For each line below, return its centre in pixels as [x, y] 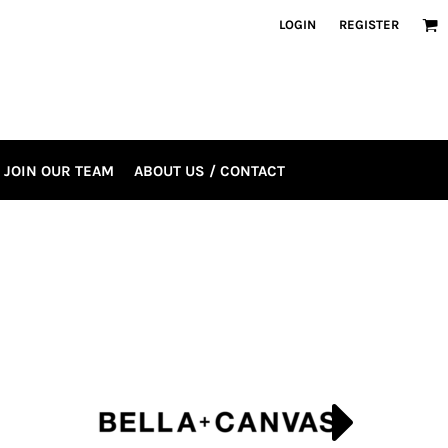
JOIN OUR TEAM [59, 170]
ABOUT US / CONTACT [209, 170]
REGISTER [369, 24]
